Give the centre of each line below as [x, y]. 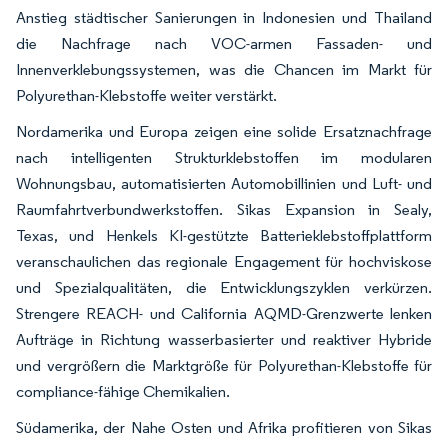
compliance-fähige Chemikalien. [123, 392]
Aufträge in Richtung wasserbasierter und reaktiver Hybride [224, 340]
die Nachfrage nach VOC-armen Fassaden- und [224, 44]
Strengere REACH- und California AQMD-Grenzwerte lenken [224, 314]
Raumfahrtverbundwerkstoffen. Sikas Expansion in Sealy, [224, 210]
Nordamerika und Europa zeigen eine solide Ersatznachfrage [224, 132]
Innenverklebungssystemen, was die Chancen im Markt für [224, 70]
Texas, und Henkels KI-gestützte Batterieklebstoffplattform [224, 236]
